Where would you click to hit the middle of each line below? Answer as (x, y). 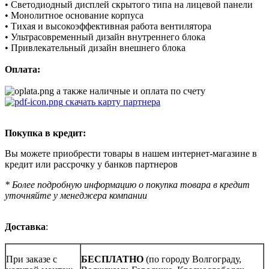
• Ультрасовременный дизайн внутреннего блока (105, 37)
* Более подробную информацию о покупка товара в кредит (127, 184)
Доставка (25, 226)
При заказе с (32, 259)
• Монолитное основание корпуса (74, 15)
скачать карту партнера (112, 101)
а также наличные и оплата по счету (130, 91)
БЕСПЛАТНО (113, 259)
